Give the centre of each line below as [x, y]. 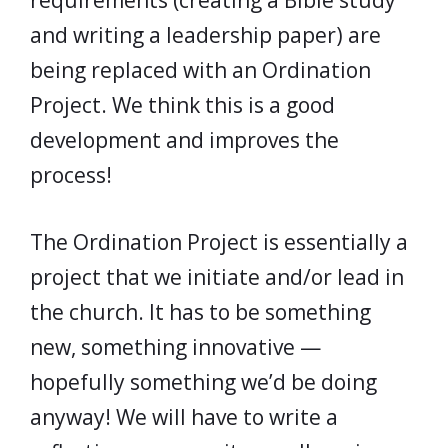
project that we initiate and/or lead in [217, 276]
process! [71, 175]
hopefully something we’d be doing [203, 381]
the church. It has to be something [200, 311]
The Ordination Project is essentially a [219, 241]
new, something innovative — [175, 346]
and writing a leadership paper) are [205, 35]
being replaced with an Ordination [200, 70]
